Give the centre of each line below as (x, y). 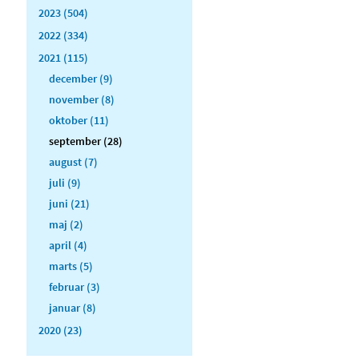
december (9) (81, 78)
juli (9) (65, 182)
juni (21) (69, 203)
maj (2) (66, 224)
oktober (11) (79, 120)
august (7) (73, 161)
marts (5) (71, 266)
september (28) (86, 141)
